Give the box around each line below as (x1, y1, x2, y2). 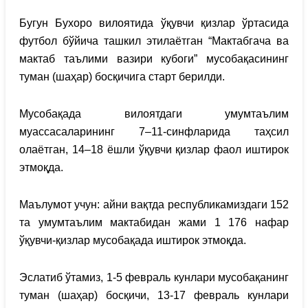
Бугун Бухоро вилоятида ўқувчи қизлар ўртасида (19, 17, 289, 29)
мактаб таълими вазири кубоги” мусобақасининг (19, 53, 289, 65)
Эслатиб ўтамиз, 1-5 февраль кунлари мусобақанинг (19, 272, 289, 283)
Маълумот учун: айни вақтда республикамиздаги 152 (19, 199, 289, 210)
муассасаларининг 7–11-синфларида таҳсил (19, 126, 289, 137)
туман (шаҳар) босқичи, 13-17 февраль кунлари (19, 289, 289, 301)
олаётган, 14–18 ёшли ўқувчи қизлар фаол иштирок (19, 144, 289, 155)
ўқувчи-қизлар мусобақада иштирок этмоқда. (19, 234, 246, 246)
